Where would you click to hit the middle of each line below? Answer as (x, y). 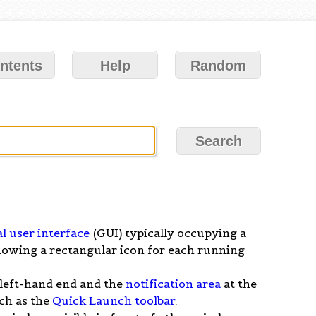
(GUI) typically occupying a (169, 232)
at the (239, 283)
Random (218, 66)
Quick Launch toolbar (114, 300)
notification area (174, 283)
